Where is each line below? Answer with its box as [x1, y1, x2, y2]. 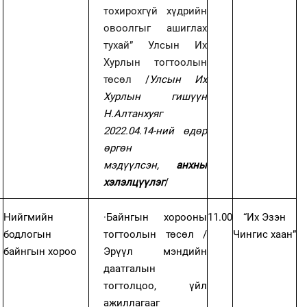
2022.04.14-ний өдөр [103, 124, 208, 137]
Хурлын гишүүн [103, 90, 208, 103]
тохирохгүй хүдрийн [103, 4, 208, 17]
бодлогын [3, 228, 52, 241]
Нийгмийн [3, 210, 54, 223]
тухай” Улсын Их [103, 38, 208, 51]
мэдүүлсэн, [103, 158, 177, 171]
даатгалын [103, 262, 156, 275]
